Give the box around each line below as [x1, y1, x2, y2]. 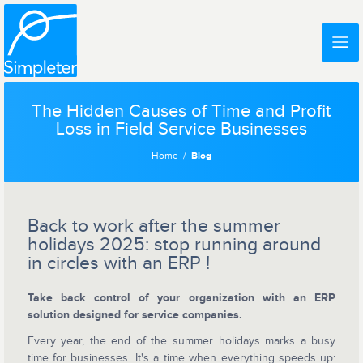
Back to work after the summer [27, 214, 280, 237]
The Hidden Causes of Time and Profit [32, 100, 331, 123]
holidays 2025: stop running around [27, 233, 321, 256]
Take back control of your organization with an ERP [27, 291, 336, 305]
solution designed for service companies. [27, 308, 242, 322]
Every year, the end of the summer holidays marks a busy [27, 333, 336, 348]
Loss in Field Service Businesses [55, 118, 307, 141]
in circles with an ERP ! [27, 251, 210, 275]
